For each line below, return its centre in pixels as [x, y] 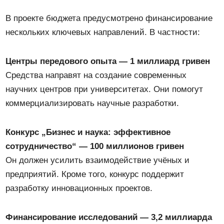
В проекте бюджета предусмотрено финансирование [109, 18]
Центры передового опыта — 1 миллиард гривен [108, 61]
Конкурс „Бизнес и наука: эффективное [88, 132]
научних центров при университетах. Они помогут [104, 89]
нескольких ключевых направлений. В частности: [103, 32]
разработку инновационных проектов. [79, 188]
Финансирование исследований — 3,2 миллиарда [109, 217]
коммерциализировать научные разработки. [92, 103]
